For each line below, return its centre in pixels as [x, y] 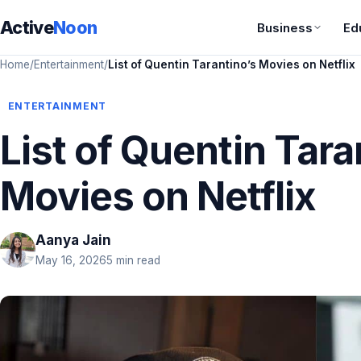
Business [285, 27]
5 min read [133, 260]
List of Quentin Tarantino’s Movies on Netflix [232, 64]
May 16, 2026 [71, 260]
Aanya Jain [73, 240]
